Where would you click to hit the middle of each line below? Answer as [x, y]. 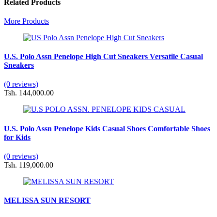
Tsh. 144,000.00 [29, 93]
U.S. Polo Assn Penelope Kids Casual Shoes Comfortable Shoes [107, 128]
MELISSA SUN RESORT [47, 201]
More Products [26, 21]
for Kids [17, 137]
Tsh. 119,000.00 [29, 165]
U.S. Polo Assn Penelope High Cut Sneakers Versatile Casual [103, 57]
